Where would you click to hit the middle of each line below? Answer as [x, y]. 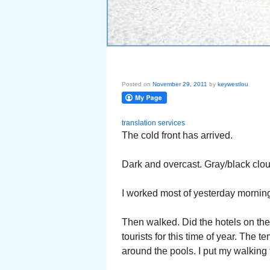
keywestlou [233, 84]
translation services [153, 123]
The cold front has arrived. [177, 135]
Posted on [137, 84]
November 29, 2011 [180, 84]
